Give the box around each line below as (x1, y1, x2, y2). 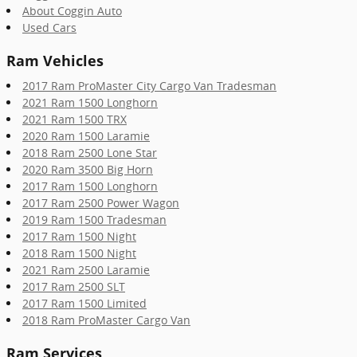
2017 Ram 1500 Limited (22, 296, 147, 311)
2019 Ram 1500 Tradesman (22, 212, 167, 227)
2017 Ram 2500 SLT (22, 279, 125, 294)
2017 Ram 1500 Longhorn (22, 178, 158, 194)
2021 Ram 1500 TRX (22, 112, 127, 127)
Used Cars (22, 19, 76, 35)
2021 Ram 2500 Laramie (22, 262, 150, 277)
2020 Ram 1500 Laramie (22, 128, 150, 143)
